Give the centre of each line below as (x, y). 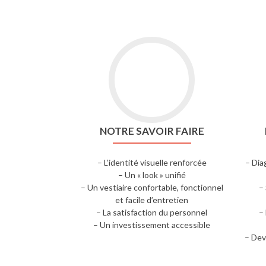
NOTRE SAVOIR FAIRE (152, 131)
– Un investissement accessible (152, 225)
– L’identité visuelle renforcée (152, 162)
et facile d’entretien (152, 200)
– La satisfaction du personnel (152, 212)
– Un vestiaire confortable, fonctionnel (152, 187)
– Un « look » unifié (152, 175)
